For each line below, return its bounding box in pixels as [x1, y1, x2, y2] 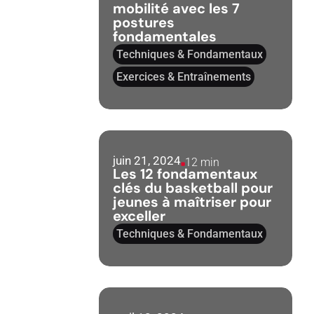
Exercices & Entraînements [116, 70, 252, 83]
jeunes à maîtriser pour [113, 193, 272, 211]
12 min [185, 156, 220, 169]
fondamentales [113, 27, 217, 46]
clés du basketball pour [113, 179, 273, 197]
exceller [113, 207, 166, 225]
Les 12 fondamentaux [113, 165, 258, 183]
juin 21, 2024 [113, 153, 182, 168]
